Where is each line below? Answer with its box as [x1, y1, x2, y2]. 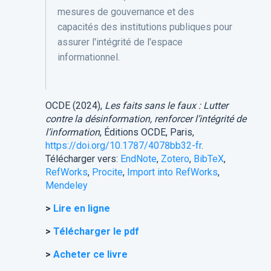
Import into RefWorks [126, 166, 218, 178]
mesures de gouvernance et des [57, 6, 194, 18]
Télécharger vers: [45, 153, 118, 165]
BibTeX [193, 153, 224, 165]
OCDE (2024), [45, 100, 102, 112]
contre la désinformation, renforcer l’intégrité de [45, 113, 246, 125]
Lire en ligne [53, 203, 113, 215]
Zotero [160, 153, 189, 165]
